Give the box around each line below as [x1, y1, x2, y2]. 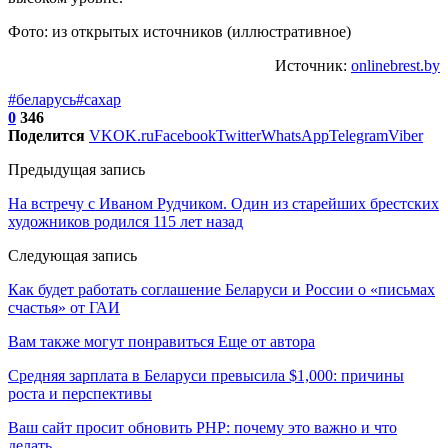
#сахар [76, 91, 121, 109]
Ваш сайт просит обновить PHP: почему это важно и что [8, 419, 397, 437]
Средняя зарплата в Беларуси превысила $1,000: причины [8, 367, 404, 385]
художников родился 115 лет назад [8, 213, 243, 231]
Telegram [329, 127, 388, 145]
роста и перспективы [8, 385, 152, 403]
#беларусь [8, 91, 76, 109]
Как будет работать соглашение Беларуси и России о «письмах [8, 281, 435, 299]
